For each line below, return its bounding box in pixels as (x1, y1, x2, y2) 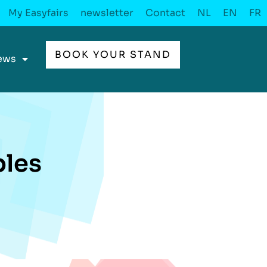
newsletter (80, 7, 133, 19)
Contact (145, 7, 185, 19)
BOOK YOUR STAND (55, 48, 171, 61)
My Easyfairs (8, 7, 69, 19)
